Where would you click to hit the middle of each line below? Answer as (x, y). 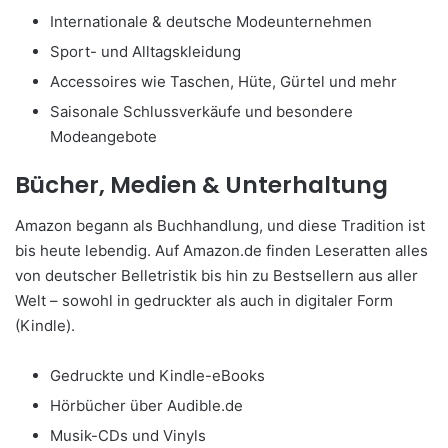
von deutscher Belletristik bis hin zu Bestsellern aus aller (216, 275)
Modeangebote (103, 137)
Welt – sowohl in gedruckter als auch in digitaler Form (204, 300)
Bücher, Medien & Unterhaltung (201, 185)
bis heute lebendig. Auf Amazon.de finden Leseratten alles (221, 250)
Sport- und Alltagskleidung (145, 52)
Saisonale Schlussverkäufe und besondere (201, 112)
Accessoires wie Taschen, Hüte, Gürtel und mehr (223, 82)
